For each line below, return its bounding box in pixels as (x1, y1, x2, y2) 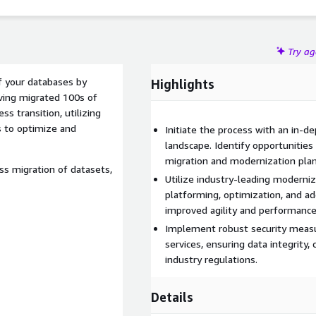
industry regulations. (165, 253, 257, 265)
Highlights (151, 76, 214, 92)
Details (151, 289, 193, 305)
